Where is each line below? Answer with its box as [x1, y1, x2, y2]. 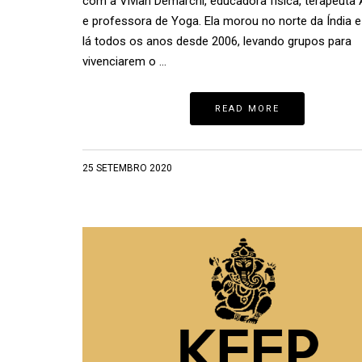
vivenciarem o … [82, 54, 166, 69]
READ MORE [215, 103, 280, 114]
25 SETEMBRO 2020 [82, 162, 172, 174]
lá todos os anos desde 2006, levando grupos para [82, 34, 351, 48]
